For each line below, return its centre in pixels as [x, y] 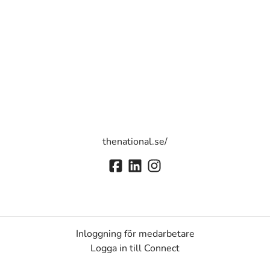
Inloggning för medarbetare [135, 234]
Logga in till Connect [135, 249]
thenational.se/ [135, 142]
